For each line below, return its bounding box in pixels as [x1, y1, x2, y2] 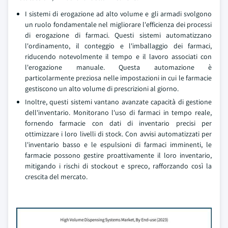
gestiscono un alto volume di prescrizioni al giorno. [25, 84, 179, 93]
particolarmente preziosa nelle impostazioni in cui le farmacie [25, 73, 212, 82]
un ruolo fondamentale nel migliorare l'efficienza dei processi [25, 20, 212, 29]
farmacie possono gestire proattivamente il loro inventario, [25, 151, 212, 160]
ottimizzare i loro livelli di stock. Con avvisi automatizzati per [25, 129, 212, 138]
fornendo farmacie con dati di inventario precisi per [25, 119, 212, 128]
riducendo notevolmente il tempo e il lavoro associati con [25, 52, 212, 61]
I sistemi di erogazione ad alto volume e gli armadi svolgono [25, 9, 212, 18]
